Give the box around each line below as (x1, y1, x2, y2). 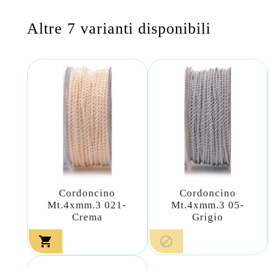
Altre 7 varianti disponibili (27, 19, 211, 37)
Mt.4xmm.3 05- (171, 199, 244, 211)
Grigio (192, 211, 223, 223)
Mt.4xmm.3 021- (47, 199, 127, 211)
